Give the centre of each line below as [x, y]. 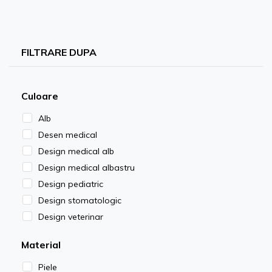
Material [41, 244]
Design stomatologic [80, 200]
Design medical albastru [87, 167]
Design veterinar [71, 216]
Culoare [40, 96]
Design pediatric [71, 184]
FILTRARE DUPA [59, 52]
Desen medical [68, 134]
